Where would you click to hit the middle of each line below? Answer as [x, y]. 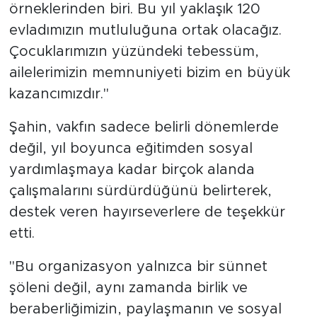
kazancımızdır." [59, 94]
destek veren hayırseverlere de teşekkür [147, 213]
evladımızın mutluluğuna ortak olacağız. [145, 31]
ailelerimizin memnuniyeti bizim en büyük [149, 73]
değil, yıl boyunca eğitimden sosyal [131, 149]
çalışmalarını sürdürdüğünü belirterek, [140, 191]
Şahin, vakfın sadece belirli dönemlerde [144, 128]
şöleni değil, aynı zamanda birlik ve [128, 288]
